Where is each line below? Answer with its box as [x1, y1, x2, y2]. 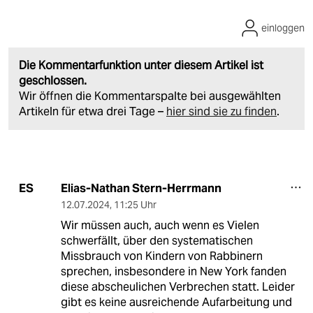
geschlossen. [19, 73, 87, 88]
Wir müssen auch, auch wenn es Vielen [60, 217, 259, 233]
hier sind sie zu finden [166, 103, 277, 119]
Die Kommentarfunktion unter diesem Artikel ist [19, 57, 263, 73]
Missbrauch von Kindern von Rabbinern [60, 248, 263, 263]
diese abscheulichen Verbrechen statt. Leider [60, 279, 295, 294]
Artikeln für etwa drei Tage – [19, 103, 166, 119]
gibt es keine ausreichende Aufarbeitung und [60, 294, 292, 310]
